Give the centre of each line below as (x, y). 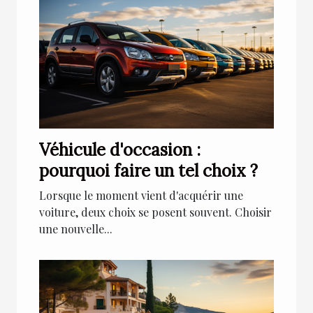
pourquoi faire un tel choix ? (148, 171)
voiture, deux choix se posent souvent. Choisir (155, 212)
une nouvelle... (76, 229)
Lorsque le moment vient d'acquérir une (141, 196)
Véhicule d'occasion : (120, 150)
